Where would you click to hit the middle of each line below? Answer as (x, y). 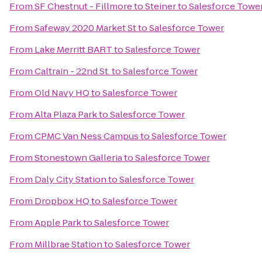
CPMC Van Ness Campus (87, 136)
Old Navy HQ (62, 93)
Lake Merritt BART (73, 49)
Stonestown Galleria (78, 158)
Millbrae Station (68, 244)
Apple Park (58, 223)
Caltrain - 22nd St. (72, 71)
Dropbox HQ (62, 201)
